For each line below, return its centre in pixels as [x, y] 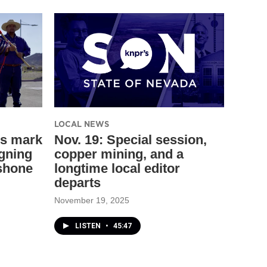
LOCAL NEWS [82, 124]
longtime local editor [117, 168]
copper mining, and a [119, 154]
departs [77, 182]
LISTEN [89, 226]
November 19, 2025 [92, 200]
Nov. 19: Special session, [131, 139]
